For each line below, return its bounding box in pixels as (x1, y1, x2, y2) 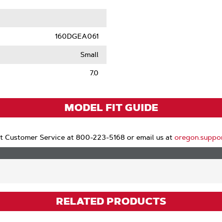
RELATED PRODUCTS (56, 195, 166, 208)
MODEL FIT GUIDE (64, 101, 158, 114)
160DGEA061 (55, 32, 99, 41)
